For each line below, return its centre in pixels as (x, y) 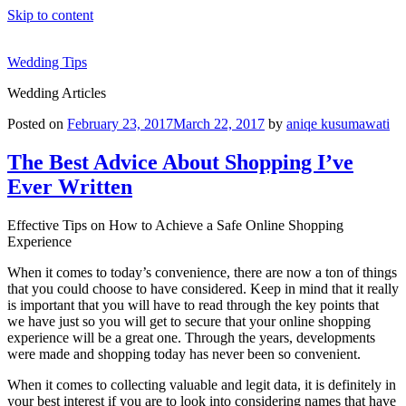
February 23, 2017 (120, 124)
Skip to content (50, 15)
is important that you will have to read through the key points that (193, 304)
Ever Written (70, 186)
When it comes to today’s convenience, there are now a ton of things (202, 272)
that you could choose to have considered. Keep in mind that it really (203, 288)
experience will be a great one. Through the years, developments (191, 337)
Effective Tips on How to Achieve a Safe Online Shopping (175, 225)
